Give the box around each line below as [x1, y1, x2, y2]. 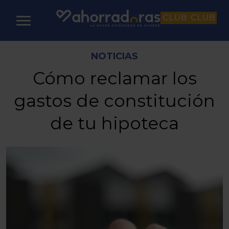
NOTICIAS [91, 51, 138, 62]
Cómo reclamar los [32, 67, 197, 89]
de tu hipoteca [50, 112, 179, 134]
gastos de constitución [14, 90, 215, 111]
